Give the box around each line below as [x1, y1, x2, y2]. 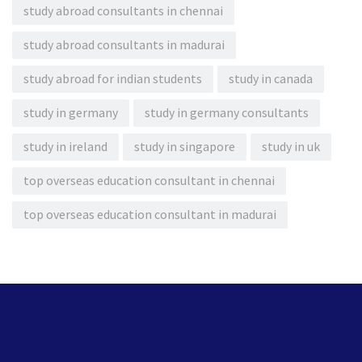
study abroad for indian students [23, 71, 202, 86]
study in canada [229, 71, 313, 86]
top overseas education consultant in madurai [23, 207, 276, 222]
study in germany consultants [145, 105, 309, 120]
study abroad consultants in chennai [23, 3, 223, 19]
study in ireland [23, 139, 107, 154]
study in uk [262, 139, 320, 154]
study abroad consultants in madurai [23, 37, 225, 53]
